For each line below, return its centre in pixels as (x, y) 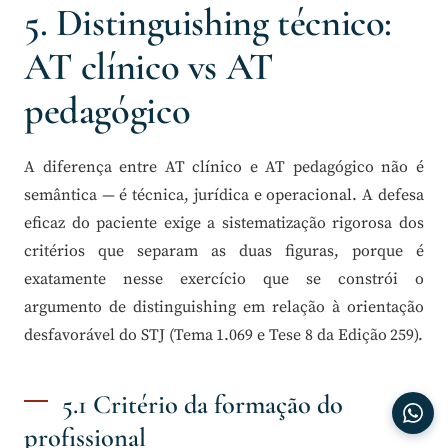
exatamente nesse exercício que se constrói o (224, 278)
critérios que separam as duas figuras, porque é (224, 250)
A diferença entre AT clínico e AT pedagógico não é (224, 166)
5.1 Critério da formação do (202, 404)
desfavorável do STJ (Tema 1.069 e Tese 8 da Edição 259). (224, 334)
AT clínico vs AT (149, 66)
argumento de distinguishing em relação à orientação (224, 306)
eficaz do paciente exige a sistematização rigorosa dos (224, 222)
